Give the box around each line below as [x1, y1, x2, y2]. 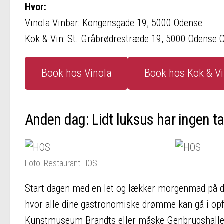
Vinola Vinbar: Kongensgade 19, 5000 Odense [25, 16, 202, 29]
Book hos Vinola [41, 66, 112, 80]
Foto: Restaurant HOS [25, 158, 97, 169]
